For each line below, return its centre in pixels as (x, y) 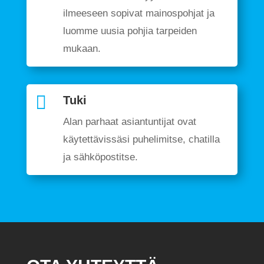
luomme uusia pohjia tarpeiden (130, 31)
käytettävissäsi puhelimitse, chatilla (141, 139)
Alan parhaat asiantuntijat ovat (129, 122)
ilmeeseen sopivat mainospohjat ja (138, 13)
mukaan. (82, 49)
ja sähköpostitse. (100, 157)
